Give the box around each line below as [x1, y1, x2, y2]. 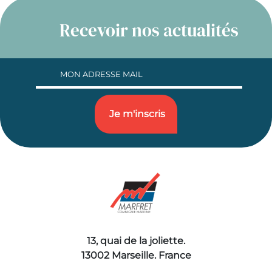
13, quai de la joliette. [87, 235, 185, 247]
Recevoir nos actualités [59, 18, 239, 42]
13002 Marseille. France [81, 250, 191, 262]
